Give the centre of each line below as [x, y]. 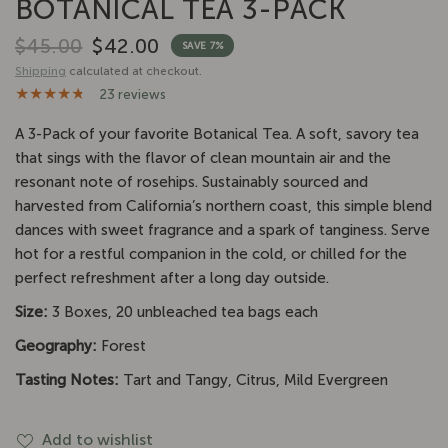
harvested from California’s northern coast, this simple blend [224, 205]
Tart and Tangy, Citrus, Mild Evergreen [256, 379]
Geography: [58, 345]
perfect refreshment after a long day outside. [172, 277]
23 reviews [133, 94]
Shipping [40, 70]
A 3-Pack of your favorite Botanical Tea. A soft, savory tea [217, 133]
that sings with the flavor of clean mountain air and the [203, 157]
